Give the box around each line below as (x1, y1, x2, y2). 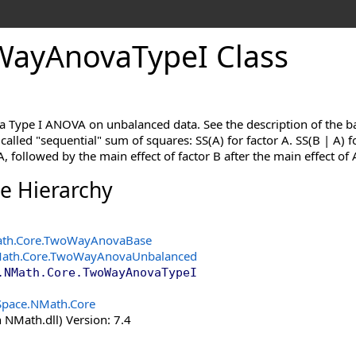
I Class (198, 36, 288, 76)
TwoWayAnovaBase (44, 232, 152, 248)
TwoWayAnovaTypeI (83, 265, 197, 280)
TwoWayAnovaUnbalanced (50, 248, 197, 264)
